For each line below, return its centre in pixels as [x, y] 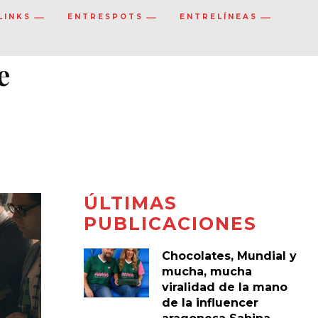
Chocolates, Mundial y [229, 256]
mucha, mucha [207, 271]
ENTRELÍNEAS [219, 17]
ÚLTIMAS [130, 203]
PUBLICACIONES [170, 223]
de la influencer [210, 302]
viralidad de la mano [224, 287]
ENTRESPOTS [105, 17]
